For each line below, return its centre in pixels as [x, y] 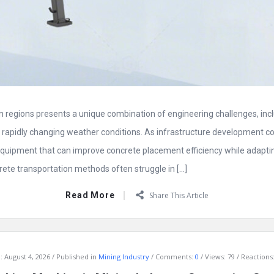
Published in [77, 257]
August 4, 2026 [27, 257]
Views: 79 [220, 257]
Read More [90, 195]
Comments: [175, 257]
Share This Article [179, 195]
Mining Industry [124, 257]
